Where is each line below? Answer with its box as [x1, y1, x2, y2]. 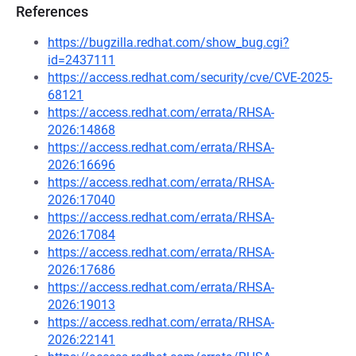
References [16, 3, 88, 20]
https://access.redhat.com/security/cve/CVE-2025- [48, 70, 332, 85]
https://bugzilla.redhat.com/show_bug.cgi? [48, 35, 289, 50]
